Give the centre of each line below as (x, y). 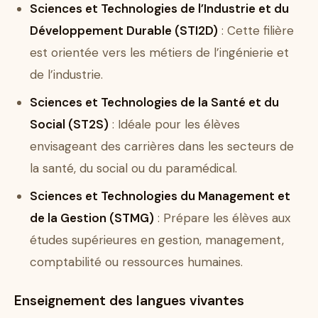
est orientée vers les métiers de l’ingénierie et (159, 53)
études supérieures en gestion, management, (157, 240)
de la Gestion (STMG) (92, 218)
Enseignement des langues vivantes (129, 301)
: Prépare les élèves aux (222, 218)
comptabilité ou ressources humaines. (136, 262)
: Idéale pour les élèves (174, 125)
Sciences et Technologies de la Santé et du (154, 103)
